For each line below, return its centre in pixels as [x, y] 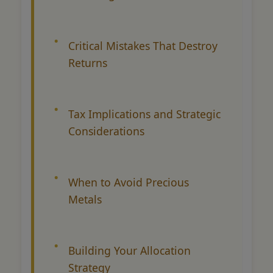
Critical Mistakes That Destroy [143, 45]
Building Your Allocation [129, 250]
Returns [88, 62]
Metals [85, 199]
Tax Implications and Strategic [144, 114]
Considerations [106, 131]
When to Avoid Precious [129, 182]
